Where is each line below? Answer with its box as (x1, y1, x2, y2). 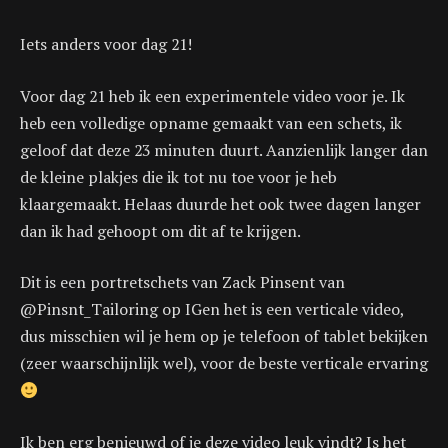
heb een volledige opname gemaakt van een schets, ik (20, 111, 402, 134)
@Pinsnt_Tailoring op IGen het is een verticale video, (20, 298, 404, 321)
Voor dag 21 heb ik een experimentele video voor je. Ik (20, 84, 405, 107)
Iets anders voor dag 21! (20, 33, 192, 56)
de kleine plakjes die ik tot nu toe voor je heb (20, 165, 337, 188)
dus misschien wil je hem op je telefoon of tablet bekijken (20, 325, 428, 348)
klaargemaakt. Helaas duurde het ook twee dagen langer (20, 192, 421, 215)
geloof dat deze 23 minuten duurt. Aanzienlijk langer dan (20, 138, 428, 161)
